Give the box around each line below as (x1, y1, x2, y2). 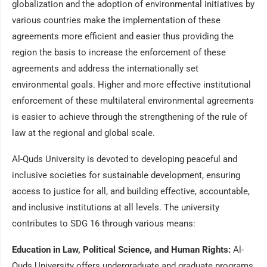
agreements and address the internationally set (12, 63, 198, 74)
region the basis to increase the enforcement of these (12, 47, 226, 58)
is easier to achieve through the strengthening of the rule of (12, 111, 247, 122)
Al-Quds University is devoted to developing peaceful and (12, 154, 237, 164)
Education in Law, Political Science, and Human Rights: (12, 244, 231, 255)
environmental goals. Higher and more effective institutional (12, 79, 251, 90)
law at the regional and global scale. (12, 128, 155, 138)
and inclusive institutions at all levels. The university (12, 202, 219, 213)
